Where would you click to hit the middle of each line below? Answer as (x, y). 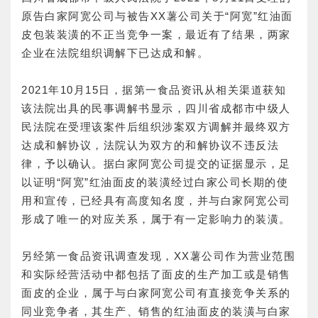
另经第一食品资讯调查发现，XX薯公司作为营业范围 (158, 256)
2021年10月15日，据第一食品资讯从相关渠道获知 (154, 90)
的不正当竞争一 (121, 35)
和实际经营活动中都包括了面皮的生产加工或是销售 (156, 275)
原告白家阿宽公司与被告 (86, 16)
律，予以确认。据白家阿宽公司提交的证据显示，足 (156, 164)
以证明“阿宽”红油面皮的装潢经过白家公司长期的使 (155, 182)
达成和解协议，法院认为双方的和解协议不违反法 (150, 146)
